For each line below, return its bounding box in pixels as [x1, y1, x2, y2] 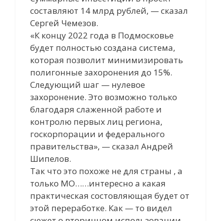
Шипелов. [30, 152, 71, 164]
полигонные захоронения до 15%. [30, 66, 172, 78]
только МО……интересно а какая [30, 177, 166, 189]
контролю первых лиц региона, [30, 115, 162, 127]
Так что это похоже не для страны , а [30, 165, 183, 177]
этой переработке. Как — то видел [30, 202, 172, 214]
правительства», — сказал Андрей [30, 140, 173, 152]
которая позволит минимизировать [30, 54, 183, 66]
